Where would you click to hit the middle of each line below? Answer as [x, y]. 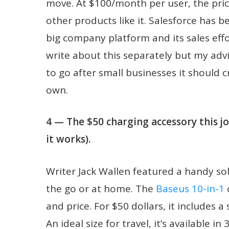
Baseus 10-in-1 [190, 188]
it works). [68, 139]
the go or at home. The [101, 188]
